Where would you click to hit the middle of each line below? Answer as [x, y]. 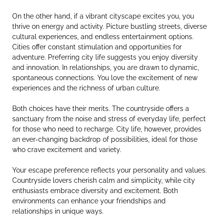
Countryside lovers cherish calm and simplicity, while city [104, 181]
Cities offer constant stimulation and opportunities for [97, 47]
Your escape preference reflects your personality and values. [109, 170]
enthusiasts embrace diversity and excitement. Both [95, 191]
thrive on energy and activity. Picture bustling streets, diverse [109, 27]
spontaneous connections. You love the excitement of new [105, 78]
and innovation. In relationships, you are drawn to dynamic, [106, 68]
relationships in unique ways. [58, 211]
